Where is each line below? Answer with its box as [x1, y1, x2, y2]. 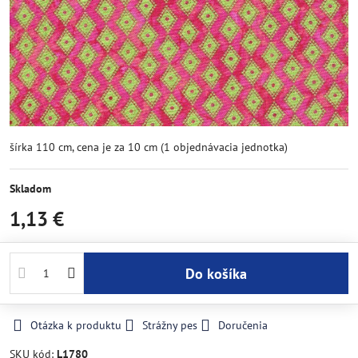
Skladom [10, 181, 51, 196]
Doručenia [218, 318, 268, 332]
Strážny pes [142, 318, 197, 332]
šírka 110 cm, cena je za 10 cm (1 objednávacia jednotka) [10, 140, 288, 154]
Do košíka [194, 264, 247, 283]
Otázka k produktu [30, 318, 121, 332]
